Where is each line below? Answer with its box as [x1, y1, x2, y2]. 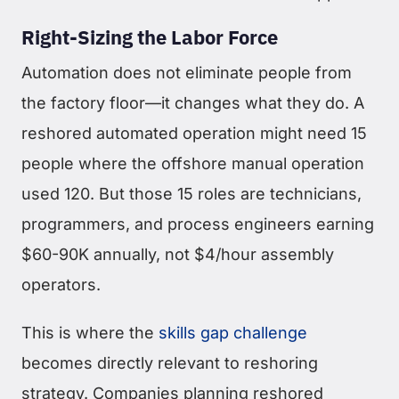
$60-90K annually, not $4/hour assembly [21, 245, 334, 265]
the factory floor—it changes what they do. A [21, 94, 364, 113]
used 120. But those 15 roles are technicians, [21, 184, 362, 204]
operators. [21, 275, 101, 295]
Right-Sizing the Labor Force [21, 24, 278, 50]
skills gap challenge [159, 323, 307, 343]
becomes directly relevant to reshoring [21, 354, 318, 373]
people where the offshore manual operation [21, 154, 364, 174]
